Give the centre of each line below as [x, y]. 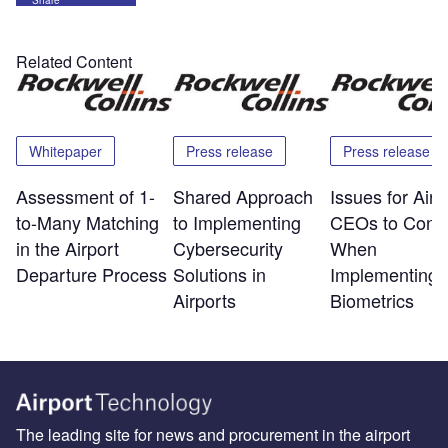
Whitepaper [65, 150]
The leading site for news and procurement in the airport [213, 434]
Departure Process [91, 273]
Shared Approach [242, 195]
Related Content [74, 61]
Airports [204, 299]
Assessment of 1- [85, 195]
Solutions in [219, 273]
